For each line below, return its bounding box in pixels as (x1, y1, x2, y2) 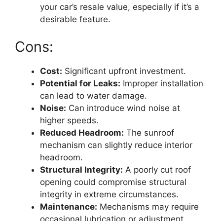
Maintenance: (40, 201, 97, 212)
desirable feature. (40, 14, 110, 25)
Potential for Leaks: (40, 78, 120, 88)
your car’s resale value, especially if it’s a (40, 2, 199, 12)
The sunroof (124, 127, 174, 138)
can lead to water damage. (40, 90, 147, 101)
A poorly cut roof (123, 164, 191, 175)
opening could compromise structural (40, 177, 186, 187)
